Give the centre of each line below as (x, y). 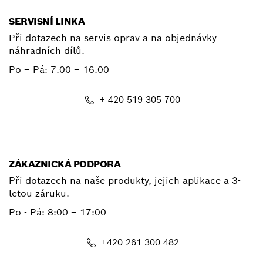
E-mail (140, 138)
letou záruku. (39, 193)
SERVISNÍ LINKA (47, 21)
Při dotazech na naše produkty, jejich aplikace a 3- (125, 180)
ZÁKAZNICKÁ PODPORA (65, 164)
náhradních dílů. (47, 50)
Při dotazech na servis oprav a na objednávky (113, 38)
